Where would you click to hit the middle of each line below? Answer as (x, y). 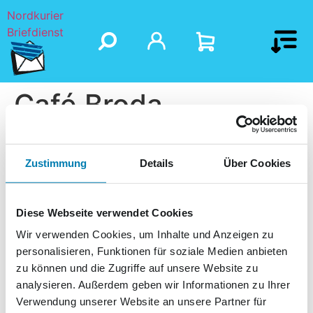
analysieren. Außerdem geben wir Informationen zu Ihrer (153, 284)
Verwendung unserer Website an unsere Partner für (141, 301)
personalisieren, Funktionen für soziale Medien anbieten (152, 251)
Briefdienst (35, 32)
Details (156, 163)
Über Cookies (257, 163)
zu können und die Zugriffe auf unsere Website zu (137, 268)
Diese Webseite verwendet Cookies (104, 212)
